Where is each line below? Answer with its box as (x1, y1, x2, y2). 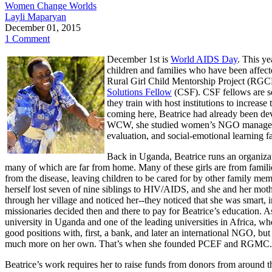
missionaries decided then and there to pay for (5, 205, 182, 216)
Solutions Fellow (107, 86, 172, 97)
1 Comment (5, 33, 50, 44)
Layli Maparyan (5, 11, 66, 22)
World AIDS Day (171, 53, 237, 64)
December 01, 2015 (5, 22, 81, 33)
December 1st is (107, 53, 171, 64)
